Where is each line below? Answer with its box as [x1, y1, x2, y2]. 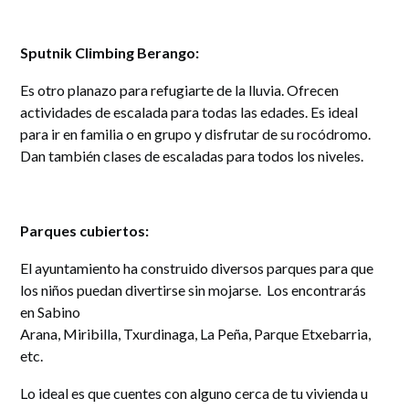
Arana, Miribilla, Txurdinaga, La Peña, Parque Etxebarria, [20, 325, 372, 343]
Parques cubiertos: [20, 222, 150, 240]
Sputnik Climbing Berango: [20, 44, 200, 62]
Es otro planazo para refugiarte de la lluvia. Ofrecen [20, 81, 340, 100]
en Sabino [20, 303, 81, 321]
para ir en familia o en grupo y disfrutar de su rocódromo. [20, 125, 372, 143]
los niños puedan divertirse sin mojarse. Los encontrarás [20, 281, 367, 299]
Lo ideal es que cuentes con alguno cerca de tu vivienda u [20, 384, 369, 403]
